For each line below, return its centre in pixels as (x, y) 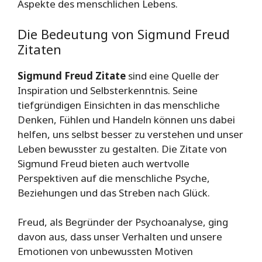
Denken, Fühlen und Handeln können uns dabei (126, 119)
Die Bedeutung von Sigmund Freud (124, 34)
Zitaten (39, 49)
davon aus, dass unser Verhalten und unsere (120, 237)
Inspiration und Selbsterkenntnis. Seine (108, 90)
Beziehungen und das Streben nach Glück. (114, 192)
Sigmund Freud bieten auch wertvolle (104, 163)
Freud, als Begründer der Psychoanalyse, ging (123, 222)
